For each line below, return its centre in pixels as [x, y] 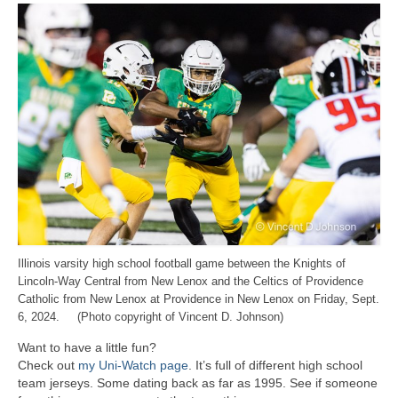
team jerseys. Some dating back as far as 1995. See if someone [198, 383]
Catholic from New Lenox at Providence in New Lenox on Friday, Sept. [199, 300]
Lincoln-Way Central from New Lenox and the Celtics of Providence [191, 282]
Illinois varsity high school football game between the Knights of [182, 264]
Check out [48, 366]
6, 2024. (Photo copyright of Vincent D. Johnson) [151, 318]
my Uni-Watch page [133, 366]
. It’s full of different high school [275, 366]
